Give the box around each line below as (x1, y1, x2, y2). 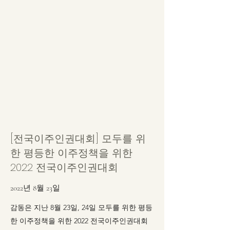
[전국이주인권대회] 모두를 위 (10, 131, 146, 146)
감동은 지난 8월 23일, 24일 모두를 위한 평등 (10, 203, 152, 212)
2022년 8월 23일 (10, 183, 60, 193)
